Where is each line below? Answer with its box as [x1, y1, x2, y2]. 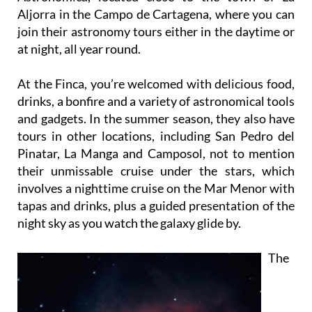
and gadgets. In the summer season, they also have [17, 110, 295, 126]
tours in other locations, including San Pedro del [17, 127, 295, 143]
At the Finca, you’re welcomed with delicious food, [17, 75, 295, 91]
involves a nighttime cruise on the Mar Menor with [17, 180, 295, 196]
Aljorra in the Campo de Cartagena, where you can [17, 6, 295, 22]
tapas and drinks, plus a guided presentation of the [17, 197, 295, 213]
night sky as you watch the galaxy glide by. [17, 214, 241, 231]
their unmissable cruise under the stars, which [17, 162, 295, 178]
